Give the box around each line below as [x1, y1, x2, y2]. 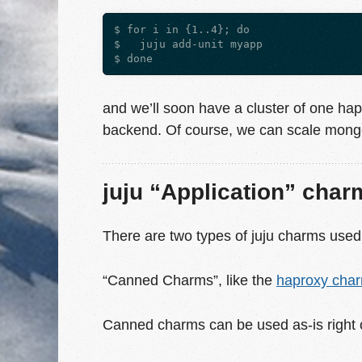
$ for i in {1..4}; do [114, 23, 250, 36]
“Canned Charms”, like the [103, 271, 276, 289]
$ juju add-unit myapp [114, 37, 263, 50]
